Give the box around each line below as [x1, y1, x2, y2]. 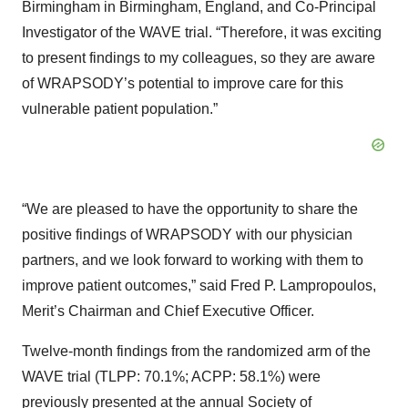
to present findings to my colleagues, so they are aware [22, 50, 375, 66]
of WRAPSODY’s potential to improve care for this [22, 76, 343, 91]
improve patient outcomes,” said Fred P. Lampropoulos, [22, 278, 376, 293]
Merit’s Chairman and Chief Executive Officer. [22, 303, 314, 319]
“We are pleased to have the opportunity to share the [22, 201, 358, 217]
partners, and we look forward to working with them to [22, 252, 363, 268]
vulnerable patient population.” [22, 101, 218, 117]
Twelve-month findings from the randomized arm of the [22, 343, 371, 359]
